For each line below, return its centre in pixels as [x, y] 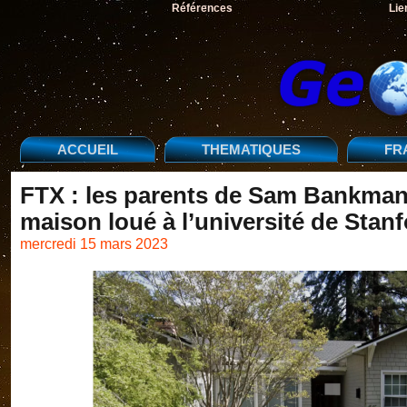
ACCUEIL [88, 149]
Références [202, 8]
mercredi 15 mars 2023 [94, 243]
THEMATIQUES [251, 149]
